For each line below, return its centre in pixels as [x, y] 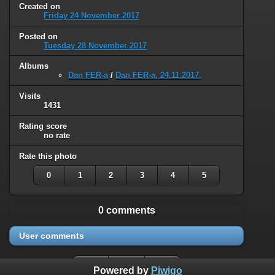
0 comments [126, 211]
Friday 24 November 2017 [91, 15]
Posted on [38, 36]
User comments [52, 236]
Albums [34, 66]
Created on [40, 6]
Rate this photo [48, 157]
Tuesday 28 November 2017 [95, 45]
